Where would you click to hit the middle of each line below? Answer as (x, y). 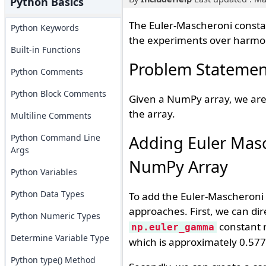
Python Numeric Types (55, 216)
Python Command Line (55, 137)
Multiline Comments (51, 115)
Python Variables (44, 172)
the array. (152, 114)
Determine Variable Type (60, 238)
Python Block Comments (58, 94)
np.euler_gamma (172, 227)
